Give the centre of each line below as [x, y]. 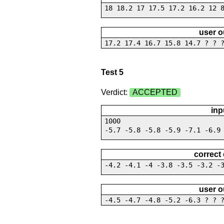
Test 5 [112, 72]
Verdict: [115, 92]
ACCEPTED [155, 92]
